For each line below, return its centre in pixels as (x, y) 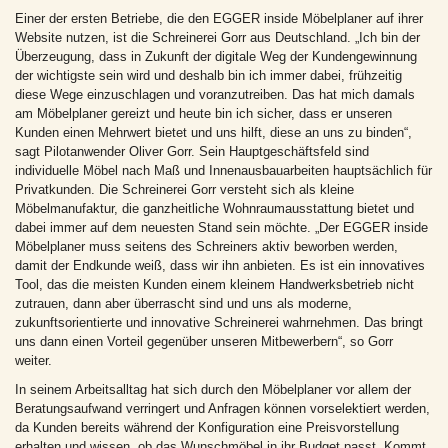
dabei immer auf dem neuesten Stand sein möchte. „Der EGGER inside (221, 228)
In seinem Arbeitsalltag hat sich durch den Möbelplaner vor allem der (213, 390)
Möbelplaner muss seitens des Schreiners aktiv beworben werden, (206, 247)
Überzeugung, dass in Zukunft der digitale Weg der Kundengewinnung (216, 57)
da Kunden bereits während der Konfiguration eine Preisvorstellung (207, 428)
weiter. (33, 361)
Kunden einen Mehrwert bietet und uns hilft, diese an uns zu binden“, (213, 133)
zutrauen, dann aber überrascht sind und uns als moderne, (183, 304)
